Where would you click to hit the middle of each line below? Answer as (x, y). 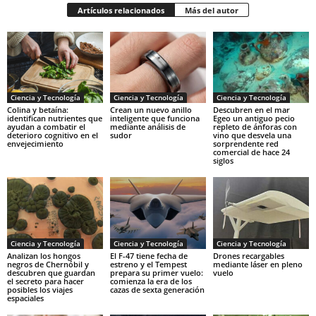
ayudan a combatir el (46, 127)
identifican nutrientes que (55, 119)
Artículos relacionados (121, 10)
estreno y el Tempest (148, 264)
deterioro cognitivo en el (53, 135)
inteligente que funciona (154, 119)
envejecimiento (35, 144)
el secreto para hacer (45, 281)
